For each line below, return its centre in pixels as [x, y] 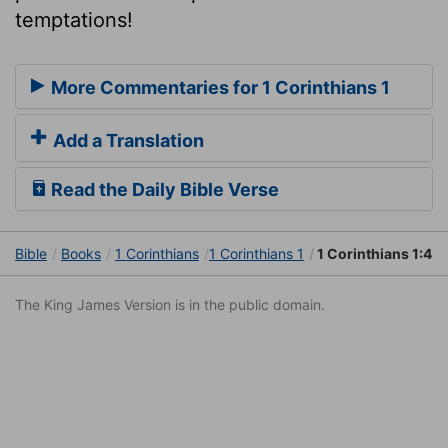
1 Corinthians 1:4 [373, 254]
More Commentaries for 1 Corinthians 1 [218, 88]
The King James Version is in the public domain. [170, 305]
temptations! [74, 19]
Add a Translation [126, 141]
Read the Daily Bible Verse [163, 190]
